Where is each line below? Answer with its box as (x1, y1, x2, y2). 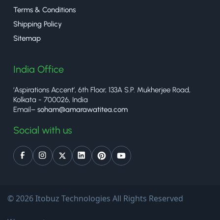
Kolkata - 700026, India (13, 95, 88, 105)
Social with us (13, 124, 72, 137)
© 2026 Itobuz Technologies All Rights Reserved (7, 193, 183, 204)
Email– (13, 105, 37, 114)
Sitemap (13, 34, 41, 43)
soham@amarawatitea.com (37, 105, 128, 114)
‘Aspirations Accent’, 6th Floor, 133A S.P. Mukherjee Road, (13, 85, 191, 95)
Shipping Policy (13, 20, 62, 29)
